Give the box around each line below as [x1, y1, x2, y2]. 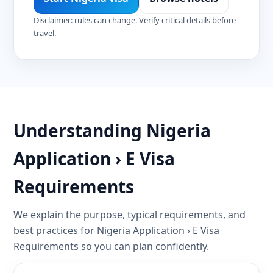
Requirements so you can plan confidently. [13, 239, 209, 253]
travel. [34, 27, 56, 39]
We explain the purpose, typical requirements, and [13, 208, 246, 222]
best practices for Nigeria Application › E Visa [13, 224, 219, 238]
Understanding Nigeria [13, 119, 211, 143]
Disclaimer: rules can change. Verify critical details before [34, 15, 236, 26]
